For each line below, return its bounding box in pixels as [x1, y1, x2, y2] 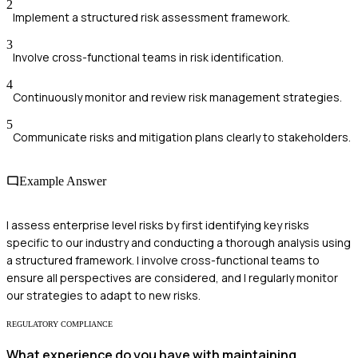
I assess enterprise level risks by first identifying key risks [6, 217, 309, 233]
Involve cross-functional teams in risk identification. [13, 49, 284, 65]
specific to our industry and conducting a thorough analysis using [6, 235, 351, 251]
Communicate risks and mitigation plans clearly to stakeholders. [13, 129, 351, 145]
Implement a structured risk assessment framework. [13, 9, 290, 25]
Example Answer [19, 174, 106, 189]
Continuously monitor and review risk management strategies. [13, 89, 342, 105]
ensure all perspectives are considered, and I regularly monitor [6, 270, 338, 286]
